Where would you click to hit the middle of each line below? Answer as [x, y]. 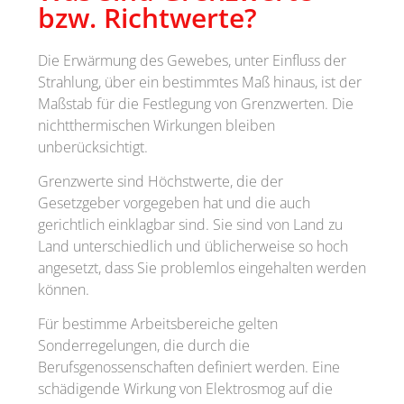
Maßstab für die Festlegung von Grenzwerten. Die [196, 103]
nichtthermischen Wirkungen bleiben [156, 125]
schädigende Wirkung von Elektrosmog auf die [185, 389]
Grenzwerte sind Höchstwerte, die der [161, 182]
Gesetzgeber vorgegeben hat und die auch [174, 203]
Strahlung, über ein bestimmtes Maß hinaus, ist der [200, 82]
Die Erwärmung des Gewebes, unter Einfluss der [192, 60]
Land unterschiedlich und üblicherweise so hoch [193, 247]
